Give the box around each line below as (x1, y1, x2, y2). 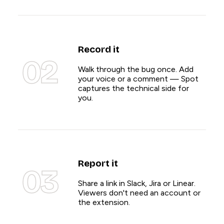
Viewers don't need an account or (78, 188, 200, 197)
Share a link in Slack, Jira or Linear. (78, 178, 195, 188)
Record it (78, 43, 119, 55)
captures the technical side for (78, 83, 189, 93)
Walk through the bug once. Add (78, 64, 193, 74)
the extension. (78, 197, 130, 207)
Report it (78, 158, 118, 169)
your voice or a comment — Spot (78, 73, 198, 83)
